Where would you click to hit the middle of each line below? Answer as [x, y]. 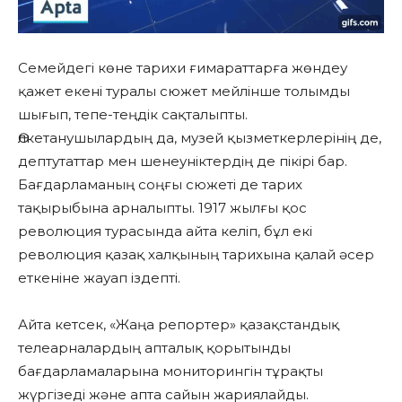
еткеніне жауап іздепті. [99, 277]
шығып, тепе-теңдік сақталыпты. [133, 114]
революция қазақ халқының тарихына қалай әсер [196, 254]
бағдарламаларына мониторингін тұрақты [170, 371]
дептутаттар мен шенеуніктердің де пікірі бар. [183, 161]
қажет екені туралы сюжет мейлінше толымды [184, 91]
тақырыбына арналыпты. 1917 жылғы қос [162, 207]
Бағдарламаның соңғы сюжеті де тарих [160, 184]
